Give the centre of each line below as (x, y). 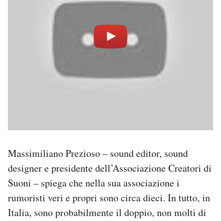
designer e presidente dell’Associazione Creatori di (110, 168)
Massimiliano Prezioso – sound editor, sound (98, 153)
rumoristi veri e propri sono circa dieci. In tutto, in (109, 198)
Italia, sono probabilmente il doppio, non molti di (107, 213)
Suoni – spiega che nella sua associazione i (94, 183)
